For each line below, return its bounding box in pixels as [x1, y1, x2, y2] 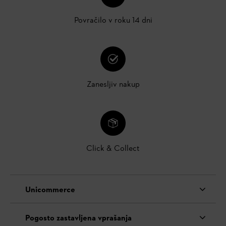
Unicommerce [25, 184, 75, 196]
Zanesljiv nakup [86, 79, 140, 91]
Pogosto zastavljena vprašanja [25, 212, 132, 224]
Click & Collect [86, 143, 140, 155]
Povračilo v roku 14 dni [74, 15, 152, 27]
